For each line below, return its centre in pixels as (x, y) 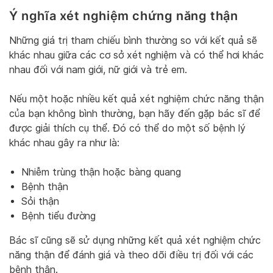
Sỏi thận (40, 201)
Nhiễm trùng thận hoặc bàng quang (101, 172)
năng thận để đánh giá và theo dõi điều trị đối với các (131, 255)
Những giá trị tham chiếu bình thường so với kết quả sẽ (133, 40)
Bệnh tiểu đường (58, 216)
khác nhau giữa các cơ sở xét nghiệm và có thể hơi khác (136, 55)
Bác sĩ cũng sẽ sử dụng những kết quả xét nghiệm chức (135, 240)
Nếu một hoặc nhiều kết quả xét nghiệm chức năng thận (136, 99)
